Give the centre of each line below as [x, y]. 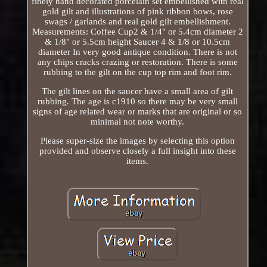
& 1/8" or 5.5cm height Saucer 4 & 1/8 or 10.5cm [138, 41]
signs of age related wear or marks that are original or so [138, 111]
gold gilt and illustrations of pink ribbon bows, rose [137, 11]
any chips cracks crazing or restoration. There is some [137, 62]
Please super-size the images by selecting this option [137, 140]
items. [138, 161]
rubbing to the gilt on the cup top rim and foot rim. [137, 72]
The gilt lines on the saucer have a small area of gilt [138, 91]
